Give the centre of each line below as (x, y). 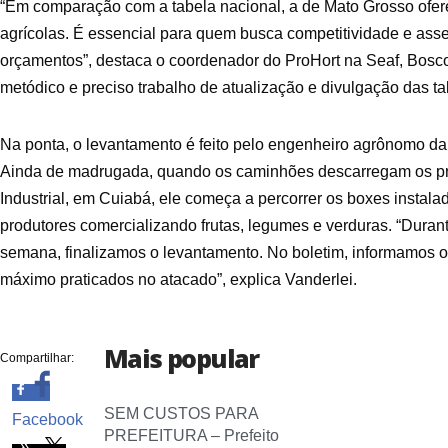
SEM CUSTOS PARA (181, 413)
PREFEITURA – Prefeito (191, 435)
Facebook (47, 419)
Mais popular (181, 358)
